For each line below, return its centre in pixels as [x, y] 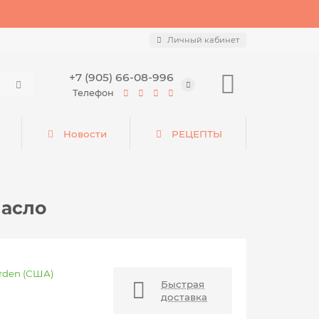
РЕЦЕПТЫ [197, 134]
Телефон [94, 93]
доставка [184, 297]
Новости [85, 134]
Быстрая [183, 284]
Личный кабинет [203, 40]
